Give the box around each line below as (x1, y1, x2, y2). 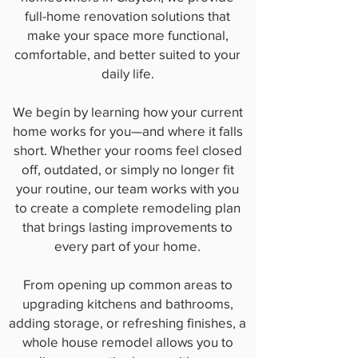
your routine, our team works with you (16, 181, 239, 196)
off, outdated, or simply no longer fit (21, 161, 234, 177)
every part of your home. (54, 238, 201, 253)
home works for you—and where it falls (12, 123, 243, 138)
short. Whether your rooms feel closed (13, 142, 242, 157)
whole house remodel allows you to (22, 334, 233, 349)
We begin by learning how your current (12, 104, 243, 119)
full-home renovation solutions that (25, 8, 230, 23)
